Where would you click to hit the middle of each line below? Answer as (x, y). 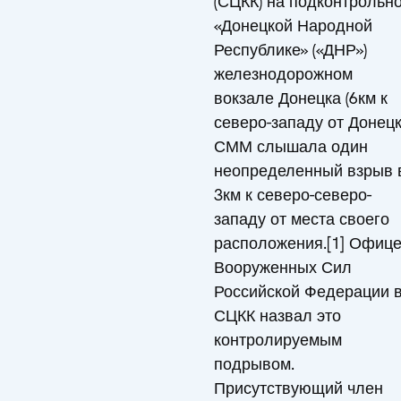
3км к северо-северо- (293, 195)
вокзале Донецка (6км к (301, 98)
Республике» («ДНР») (290, 50)
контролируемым (278, 340)
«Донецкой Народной (293, 26)
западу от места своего (302, 219)
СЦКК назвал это (277, 316)
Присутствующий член (299, 388)
